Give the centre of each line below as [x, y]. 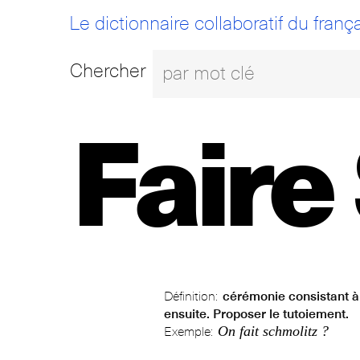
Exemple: [188, 332]
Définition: [190, 297]
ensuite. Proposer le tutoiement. [256, 314]
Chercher [108, 70]
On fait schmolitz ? [273, 331]
